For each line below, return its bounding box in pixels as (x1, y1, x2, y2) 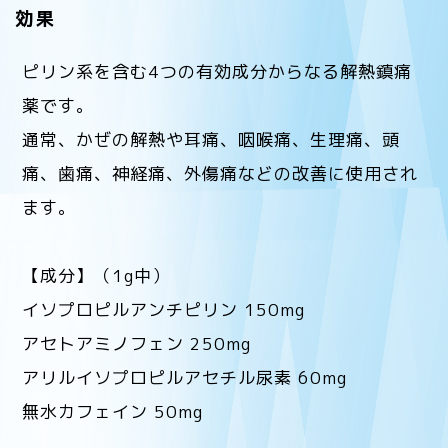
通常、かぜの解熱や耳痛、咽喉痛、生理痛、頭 (22, 127, 401, 151)
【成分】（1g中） (22, 263, 171, 287)
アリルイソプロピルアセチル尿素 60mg (22, 365, 348, 389)
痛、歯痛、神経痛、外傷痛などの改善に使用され (22, 161, 419, 185)
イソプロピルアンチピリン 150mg (22, 297, 306, 321)
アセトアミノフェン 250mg (22, 331, 252, 355)
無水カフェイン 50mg (22, 399, 204, 423)
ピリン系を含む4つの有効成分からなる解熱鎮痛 (22, 59, 413, 83)
